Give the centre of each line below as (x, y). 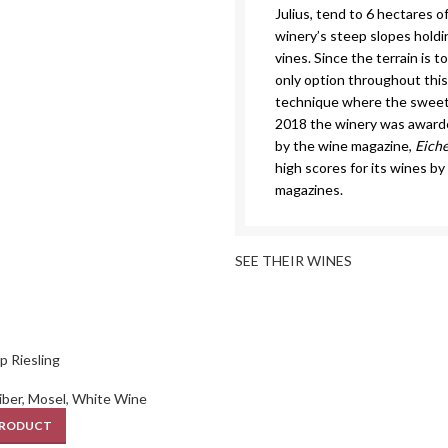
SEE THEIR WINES (294, 260)
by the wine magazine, (345, 145)
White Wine (110, 398)
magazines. (309, 189)
